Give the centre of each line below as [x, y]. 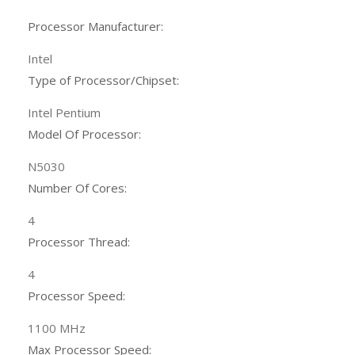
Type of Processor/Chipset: [103, 80]
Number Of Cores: [77, 188]
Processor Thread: [79, 242]
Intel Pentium [64, 113]
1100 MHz [57, 328]
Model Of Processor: [84, 134]
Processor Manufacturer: [95, 27]
